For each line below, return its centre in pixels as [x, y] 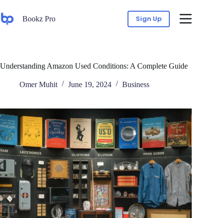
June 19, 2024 [90, 84]
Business [136, 84]
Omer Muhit [38, 84]
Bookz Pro [39, 18]
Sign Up [149, 18]
